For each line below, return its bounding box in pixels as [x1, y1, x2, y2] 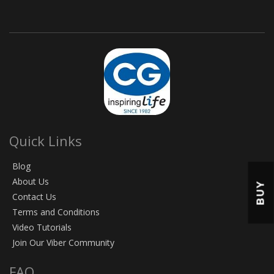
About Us [12, 176, 49, 188]
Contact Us [12, 191, 56, 203]
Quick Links [9, 131, 82, 150]
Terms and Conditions [12, 206, 100, 218]
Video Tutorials [12, 221, 72, 234]
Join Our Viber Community [12, 237, 114, 249]
